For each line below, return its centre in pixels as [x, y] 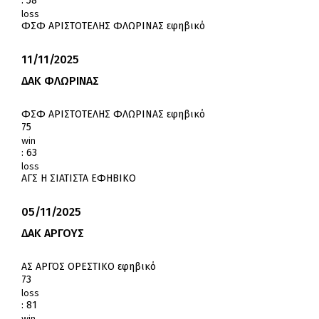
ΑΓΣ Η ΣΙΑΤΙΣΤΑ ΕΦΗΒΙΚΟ [79, 179]
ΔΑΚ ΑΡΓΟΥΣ [53, 234]
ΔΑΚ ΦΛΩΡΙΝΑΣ [60, 81]
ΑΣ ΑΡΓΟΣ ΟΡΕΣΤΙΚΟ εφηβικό [89, 267]
